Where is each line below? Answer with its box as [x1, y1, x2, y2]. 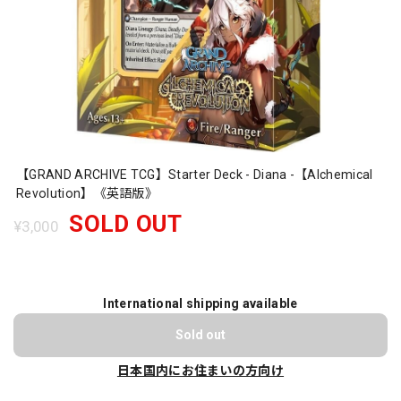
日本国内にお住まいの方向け [116, 363, 285, 378]
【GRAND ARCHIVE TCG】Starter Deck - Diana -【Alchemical [16, 167, 373, 182]
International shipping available [103, 296, 298, 311]
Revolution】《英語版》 [16, 186, 158, 200]
